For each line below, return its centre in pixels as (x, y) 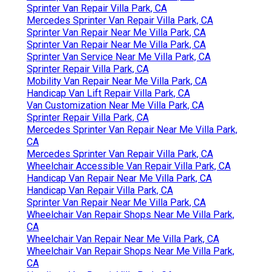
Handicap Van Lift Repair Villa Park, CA (108, 93)
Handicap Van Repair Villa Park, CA (100, 190)
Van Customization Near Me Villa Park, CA (115, 105)
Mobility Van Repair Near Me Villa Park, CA (117, 81)
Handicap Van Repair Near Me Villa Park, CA (119, 178)
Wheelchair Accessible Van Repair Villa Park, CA (129, 166)
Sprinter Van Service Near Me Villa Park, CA (119, 56)
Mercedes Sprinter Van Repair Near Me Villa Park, (132, 129)
